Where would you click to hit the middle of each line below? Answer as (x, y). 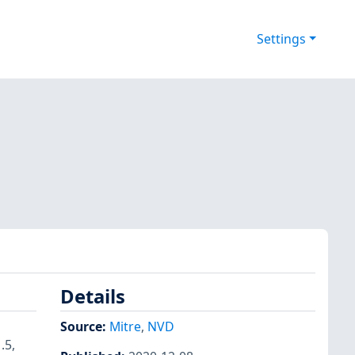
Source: (85, 326)
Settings (281, 39)
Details (93, 297)
